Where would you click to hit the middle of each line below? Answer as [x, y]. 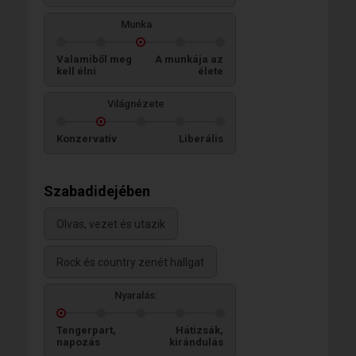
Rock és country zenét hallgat [130, 263]
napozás [78, 342]
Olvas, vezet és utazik [111, 224]
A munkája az [189, 59]
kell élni [76, 71]
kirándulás [196, 342]
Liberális [201, 138]
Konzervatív [87, 138]
